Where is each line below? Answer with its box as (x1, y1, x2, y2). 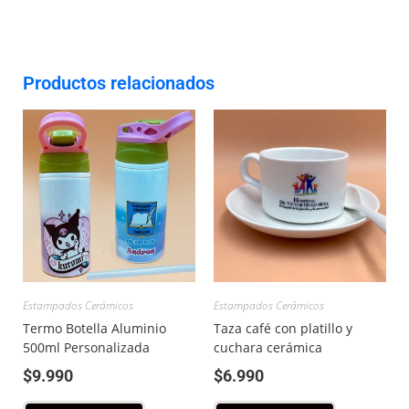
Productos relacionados (23, 72, 215, 95)
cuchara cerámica (214, 339, 322, 357)
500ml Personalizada (23, 339, 150, 357)
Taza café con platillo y (214, 320, 352, 338)
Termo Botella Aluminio (23, 320, 166, 338)
